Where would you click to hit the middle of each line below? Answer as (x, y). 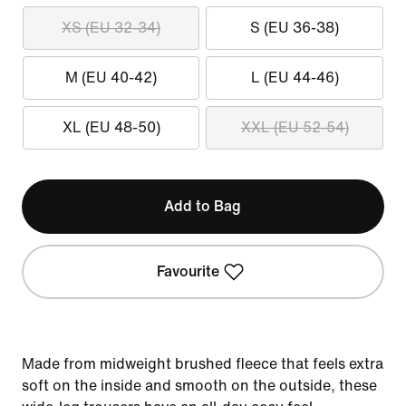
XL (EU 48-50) (111, 127)
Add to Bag (203, 206)
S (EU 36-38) (295, 28)
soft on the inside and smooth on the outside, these (199, 386)
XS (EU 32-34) (111, 28)
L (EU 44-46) (295, 77)
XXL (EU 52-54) (295, 127)
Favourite (188, 271)
